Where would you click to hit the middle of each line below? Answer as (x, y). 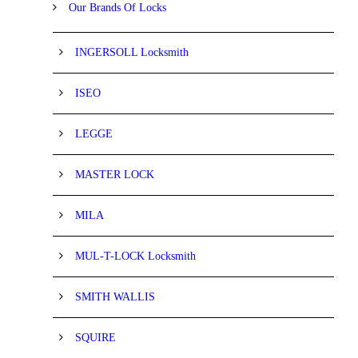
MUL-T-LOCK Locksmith (135, 256)
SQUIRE (95, 337)
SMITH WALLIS (115, 296)
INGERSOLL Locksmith (132, 52)
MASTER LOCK (115, 174)
